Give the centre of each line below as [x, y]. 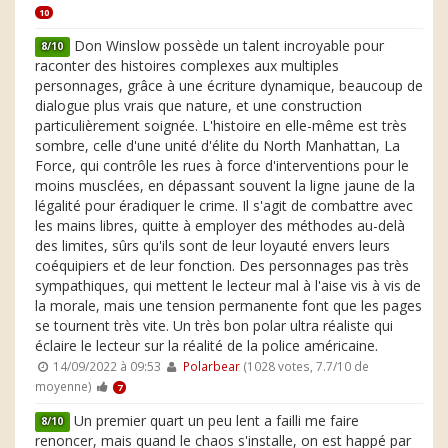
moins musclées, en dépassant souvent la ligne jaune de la [225, 185]
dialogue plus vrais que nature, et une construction [198, 105]
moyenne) [63, 385]
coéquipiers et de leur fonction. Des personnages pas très [222, 265]
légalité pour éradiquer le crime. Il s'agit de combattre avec [224, 205]
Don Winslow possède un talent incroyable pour [226, 45]
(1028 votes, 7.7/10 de [304, 365]
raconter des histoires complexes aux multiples [187, 65]
